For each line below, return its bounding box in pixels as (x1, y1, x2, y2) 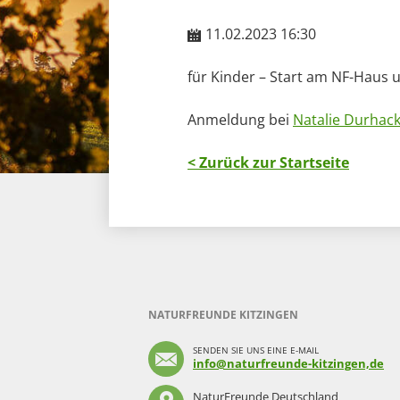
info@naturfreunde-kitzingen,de (193, 355, 384, 371)
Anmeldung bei (187, 110, 293, 129)
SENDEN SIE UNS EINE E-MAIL (193, 344, 319, 356)
